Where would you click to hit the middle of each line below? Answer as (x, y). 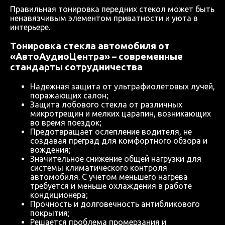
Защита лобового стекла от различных (106, 105)
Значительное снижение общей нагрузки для (116, 159)
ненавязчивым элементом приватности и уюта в (104, 18)
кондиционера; (59, 195)
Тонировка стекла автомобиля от (90, 46)
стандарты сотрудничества (76, 67)
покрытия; (50, 213)
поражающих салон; (69, 96)
